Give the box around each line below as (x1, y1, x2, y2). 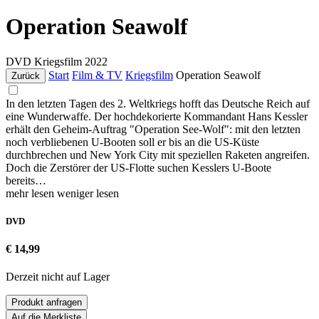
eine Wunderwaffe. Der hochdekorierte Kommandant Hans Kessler (6, 110, 308, 122)
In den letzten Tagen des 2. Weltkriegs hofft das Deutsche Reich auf (6, 97, 310, 110)
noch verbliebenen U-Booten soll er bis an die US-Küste (6, 135, 259, 148)
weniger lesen (57, 187, 119, 199)
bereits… (6, 174, 46, 187)
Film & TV (72, 68, 122, 81)
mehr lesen (6, 187, 57, 199)
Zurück (11, 70, 40, 81)
